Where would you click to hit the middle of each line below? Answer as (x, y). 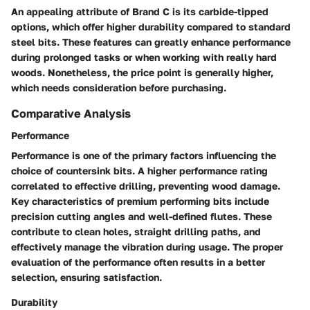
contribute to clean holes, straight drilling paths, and (136, 232)
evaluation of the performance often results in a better (138, 262)
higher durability (145, 26)
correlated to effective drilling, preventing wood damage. (146, 186)
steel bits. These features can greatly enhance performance (151, 42)
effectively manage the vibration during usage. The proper (147, 247)
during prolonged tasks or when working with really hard (144, 57)
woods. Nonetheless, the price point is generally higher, (142, 72)
